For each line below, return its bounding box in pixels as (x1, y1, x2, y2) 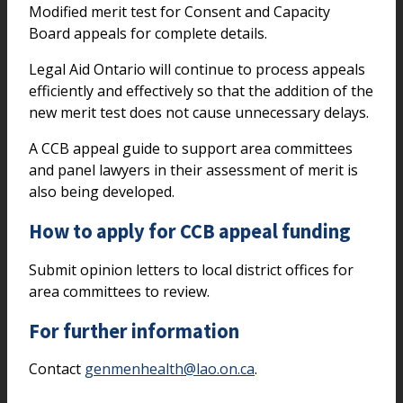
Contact (29, 359, 85, 380)
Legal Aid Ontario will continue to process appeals (29, 59, 365, 80)
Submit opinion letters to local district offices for (29, 259, 354, 280)
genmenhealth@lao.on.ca (85, 359, 255, 380)
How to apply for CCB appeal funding (29, 219, 351, 245)
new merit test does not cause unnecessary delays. (29, 103, 369, 123)
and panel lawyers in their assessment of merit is (29, 160, 358, 181)
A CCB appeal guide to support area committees (29, 139, 353, 159)
